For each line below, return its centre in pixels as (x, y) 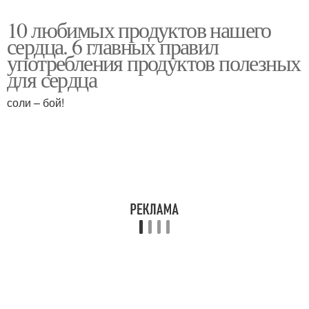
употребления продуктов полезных (154, 62)
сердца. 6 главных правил (113, 46)
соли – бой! (36, 102)
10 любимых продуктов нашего (139, 29)
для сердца (52, 79)
